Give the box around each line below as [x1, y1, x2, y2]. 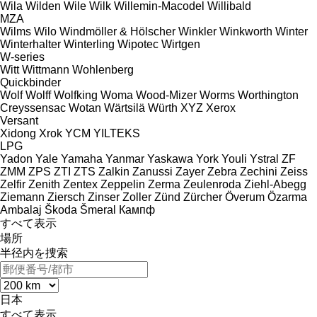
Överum [225, 190, 265, 203]
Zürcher [183, 190, 222, 203]
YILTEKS [93, 127, 140, 139]
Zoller [122, 190, 151, 203]
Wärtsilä [104, 101, 145, 114]
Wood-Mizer [136, 88, 197, 101]
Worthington [238, 88, 299, 101]
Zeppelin [100, 178, 145, 190]
